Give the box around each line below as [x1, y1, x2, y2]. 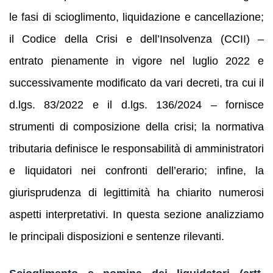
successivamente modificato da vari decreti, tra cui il [9, 77, 264, 90]
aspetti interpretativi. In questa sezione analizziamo [9, 208, 264, 221]
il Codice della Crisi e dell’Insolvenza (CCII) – [9, 33, 264, 46]
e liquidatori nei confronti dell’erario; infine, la [9, 165, 264, 177]
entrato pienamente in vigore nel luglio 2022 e [9, 55, 264, 68]
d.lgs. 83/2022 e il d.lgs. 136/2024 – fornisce [9, 99, 264, 112]
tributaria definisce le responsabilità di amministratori [9, 143, 264, 155]
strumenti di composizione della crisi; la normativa [9, 121, 264, 133]
